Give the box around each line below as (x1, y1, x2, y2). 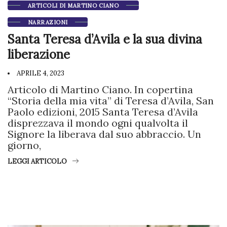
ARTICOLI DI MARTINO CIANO (28, 2, 119, 10)
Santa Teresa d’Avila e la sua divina (8, 31, 202, 48)
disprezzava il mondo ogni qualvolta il (8, 117, 188, 130)
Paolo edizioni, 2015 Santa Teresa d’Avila (8, 105, 198, 119)
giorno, (8, 139, 41, 152)
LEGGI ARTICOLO (8, 157, 67, 166)
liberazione (8, 47, 70, 63)
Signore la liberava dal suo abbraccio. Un (8, 128, 201, 141)
